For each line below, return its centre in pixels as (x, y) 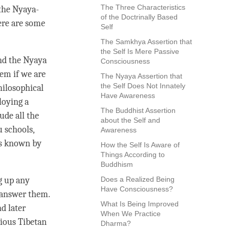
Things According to (133, 155)
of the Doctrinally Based (139, 17)
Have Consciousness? (138, 189)
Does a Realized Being (138, 179)
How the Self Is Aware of (140, 145)
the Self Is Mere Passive (140, 52)
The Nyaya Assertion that (141, 76)
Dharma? (117, 224)
